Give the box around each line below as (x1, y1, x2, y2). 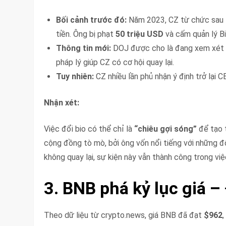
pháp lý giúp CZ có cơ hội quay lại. (56, 57, 175, 67)
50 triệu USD (116, 29, 164, 39)
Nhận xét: (44, 97, 80, 107)
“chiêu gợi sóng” (134, 124, 197, 134)
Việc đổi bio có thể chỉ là (44, 124, 135, 134)
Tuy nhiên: (56, 71, 94, 81)
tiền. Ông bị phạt (56, 29, 116, 39)
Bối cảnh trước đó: (56, 15, 127, 25)
